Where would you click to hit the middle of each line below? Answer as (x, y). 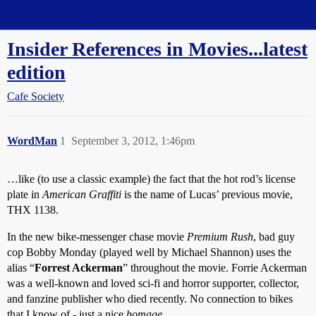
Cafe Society (36, 96)
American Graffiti (82, 194)
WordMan (32, 141)
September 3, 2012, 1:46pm (133, 141)
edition (36, 72)
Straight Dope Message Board (74, 14)
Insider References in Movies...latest (157, 49)
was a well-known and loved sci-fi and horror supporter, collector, (153, 283)
